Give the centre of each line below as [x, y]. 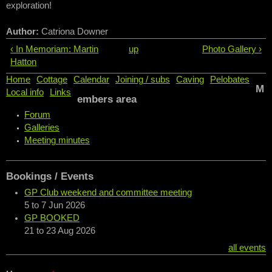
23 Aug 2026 [71, 230]
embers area [107, 100]
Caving [190, 80]
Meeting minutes [57, 141]
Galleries [42, 128]
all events [247, 247]
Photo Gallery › [232, 49]
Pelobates [230, 80]
